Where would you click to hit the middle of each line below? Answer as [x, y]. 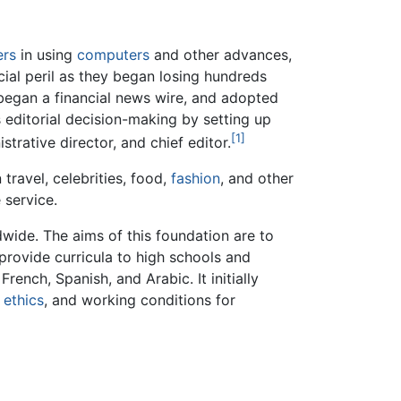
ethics [24, 299]
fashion [196, 178]
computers [113, 54]
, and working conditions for [140, 299]
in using [47, 54]
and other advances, [221, 54]
